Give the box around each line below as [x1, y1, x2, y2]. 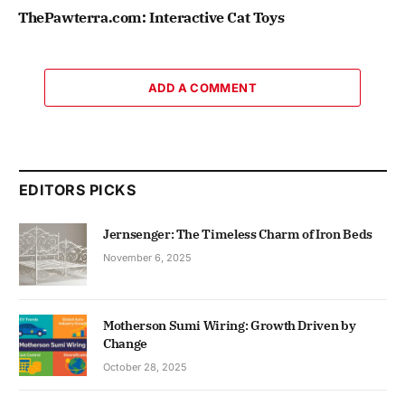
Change [103, 334, 147, 352]
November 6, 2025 [103, 251, 192, 265]
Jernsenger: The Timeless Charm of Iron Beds [103, 226, 372, 243]
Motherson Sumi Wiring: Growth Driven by [103, 316, 356, 334]
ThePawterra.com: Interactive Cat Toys [18, 8, 285, 27]
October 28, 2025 [103, 360, 187, 373]
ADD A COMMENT [147, 80, 258, 96]
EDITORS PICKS [19, 181, 137, 200]
